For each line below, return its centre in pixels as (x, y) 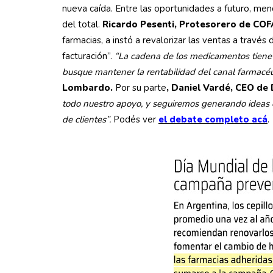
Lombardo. (87, 88)
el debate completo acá (213, 119)
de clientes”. (87, 119)
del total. (82, 24)
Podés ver (135, 119)
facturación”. (88, 56)
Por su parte (140, 88)
